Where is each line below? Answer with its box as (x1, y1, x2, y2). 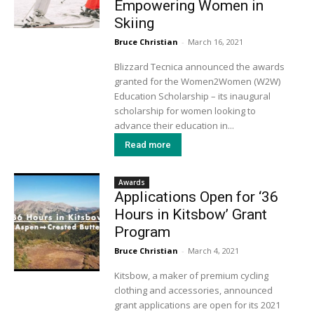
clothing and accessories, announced (114, 283, 273, 296)
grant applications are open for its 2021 (114, 298, 280, 311)
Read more (124, 139, 171, 151)
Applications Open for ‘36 (114, 188, 278, 205)
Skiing (114, 15, 154, 32)
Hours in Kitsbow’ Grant (114, 205, 267, 223)
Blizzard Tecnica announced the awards (114, 60, 285, 74)
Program (114, 223, 170, 240)
